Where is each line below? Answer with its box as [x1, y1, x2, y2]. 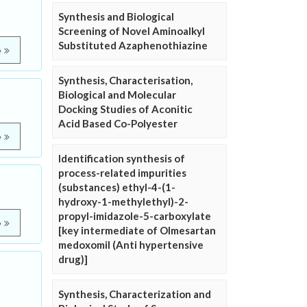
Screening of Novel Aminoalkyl [58, 25, 205, 37]
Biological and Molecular [58, 88, 176, 101]
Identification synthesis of [58, 152, 185, 164]
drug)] [58, 253, 88, 265]
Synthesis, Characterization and [58, 288, 211, 300]
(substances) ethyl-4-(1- [58, 181, 175, 193]
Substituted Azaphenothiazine [58, 39, 208, 51]
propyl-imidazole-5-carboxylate [58, 210, 211, 222]
